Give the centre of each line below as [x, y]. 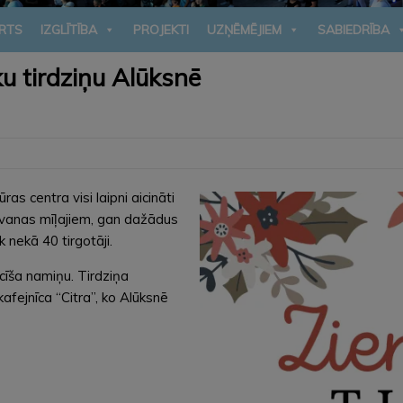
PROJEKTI [161, 29]
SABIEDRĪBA [354, 29]
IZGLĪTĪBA [69, 29]
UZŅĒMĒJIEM [244, 29]
